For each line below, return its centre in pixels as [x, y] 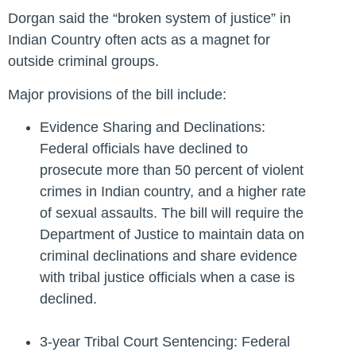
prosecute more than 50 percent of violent [172, 170]
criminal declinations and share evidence [168, 256]
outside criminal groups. [83, 62]
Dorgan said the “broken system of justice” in [149, 19]
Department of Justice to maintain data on [172, 235]
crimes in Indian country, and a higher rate [173, 192]
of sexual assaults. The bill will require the [172, 213]
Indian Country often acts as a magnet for [139, 40]
